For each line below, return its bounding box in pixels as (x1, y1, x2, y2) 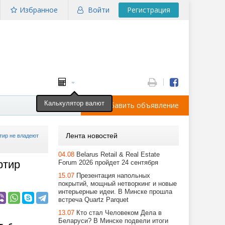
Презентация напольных (76, 172, 150, 179)
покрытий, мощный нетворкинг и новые (58, 180, 177, 187)
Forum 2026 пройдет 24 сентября (58, 159, 158, 166)
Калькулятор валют (44, 99, 104, 107)
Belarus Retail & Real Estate (76, 151, 160, 158)
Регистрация (127, 5, 170, 15)
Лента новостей (66, 132, 118, 140)
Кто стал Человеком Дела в (76, 209, 162, 216)
